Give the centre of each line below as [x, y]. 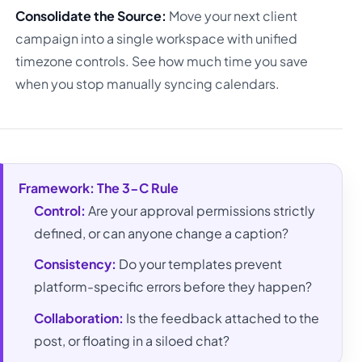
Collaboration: [79, 318]
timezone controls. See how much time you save [162, 61]
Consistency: [76, 264]
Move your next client [232, 15]
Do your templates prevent [200, 264]
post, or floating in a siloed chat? [132, 340]
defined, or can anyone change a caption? [162, 233]
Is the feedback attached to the [222, 318]
